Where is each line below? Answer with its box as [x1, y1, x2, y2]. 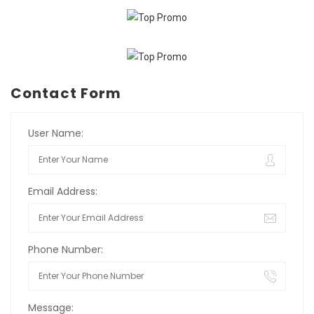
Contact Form [11, 83, 122, 103]
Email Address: [28, 184, 97, 198]
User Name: [28, 125, 83, 140]
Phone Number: [28, 242, 103, 257]
